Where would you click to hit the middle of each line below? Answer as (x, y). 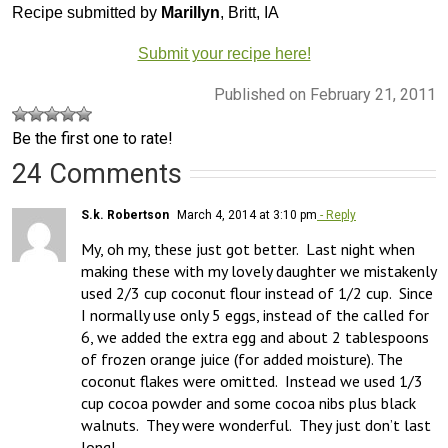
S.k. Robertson (125, 215)
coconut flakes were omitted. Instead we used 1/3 (252, 381)
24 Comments (97, 174)
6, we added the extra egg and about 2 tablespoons (255, 337)
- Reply (336, 215)
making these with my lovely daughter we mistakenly (258, 271)
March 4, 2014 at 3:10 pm (245, 215)
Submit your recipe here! (224, 53)
